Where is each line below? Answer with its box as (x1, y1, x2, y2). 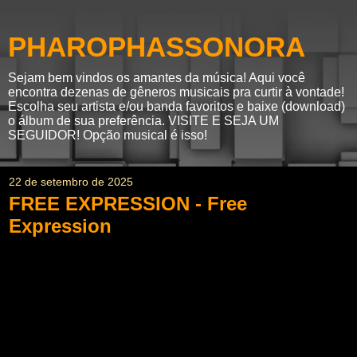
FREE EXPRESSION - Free (9, 193, 247, 214)
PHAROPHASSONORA (8, 32, 305, 62)
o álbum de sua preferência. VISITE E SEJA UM (8, 114, 279, 127)
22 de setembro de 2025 (9, 175, 133, 188)
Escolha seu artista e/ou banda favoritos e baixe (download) (8, 100, 345, 113)
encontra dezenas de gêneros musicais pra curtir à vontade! (8, 85, 344, 99)
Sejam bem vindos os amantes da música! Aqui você (8, 71, 305, 84)
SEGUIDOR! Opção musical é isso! (8, 128, 207, 142)
